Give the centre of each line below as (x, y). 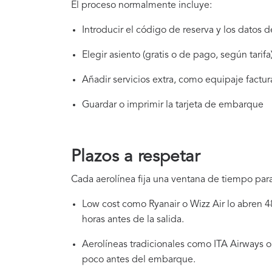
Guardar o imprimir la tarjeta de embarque (173, 105)
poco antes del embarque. (139, 260)
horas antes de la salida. (133, 220)
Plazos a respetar (135, 158)
